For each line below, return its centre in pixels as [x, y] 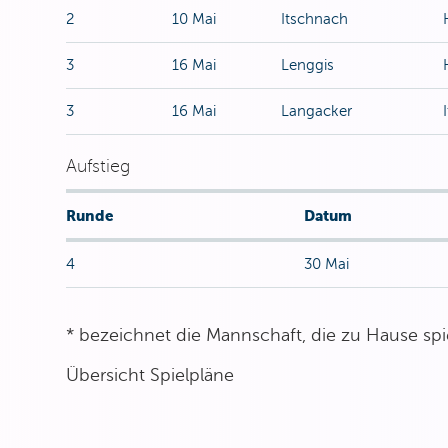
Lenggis [307, 65]
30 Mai [326, 264]
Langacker [316, 111]
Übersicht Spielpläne [149, 375]
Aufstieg [97, 166]
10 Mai [193, 19]
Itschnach [314, 19]
